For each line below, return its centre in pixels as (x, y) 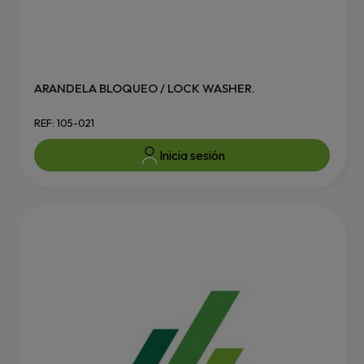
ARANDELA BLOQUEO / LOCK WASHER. (145, 89)
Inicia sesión (192, 156)
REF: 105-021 (64, 123)
